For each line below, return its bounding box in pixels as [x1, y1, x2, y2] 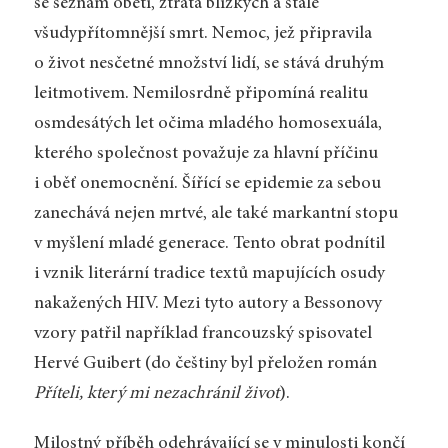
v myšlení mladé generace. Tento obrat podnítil [33, 234, 385, 253]
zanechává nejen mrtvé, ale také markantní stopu [33, 204, 398, 223]
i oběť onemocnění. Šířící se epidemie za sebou [33, 174, 381, 193]
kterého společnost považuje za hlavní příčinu [33, 144, 378, 163]
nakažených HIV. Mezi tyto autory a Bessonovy [33, 294, 382, 313]
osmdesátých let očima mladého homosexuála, [33, 114, 382, 133]
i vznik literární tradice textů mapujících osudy [33, 264, 385, 283]
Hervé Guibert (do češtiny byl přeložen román [33, 354, 377, 373]
